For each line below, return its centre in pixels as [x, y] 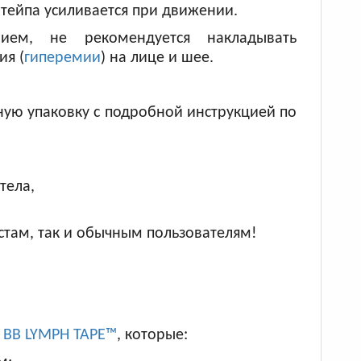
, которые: [152, 335]
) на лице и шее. [159, 58]
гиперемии [62, 58]
